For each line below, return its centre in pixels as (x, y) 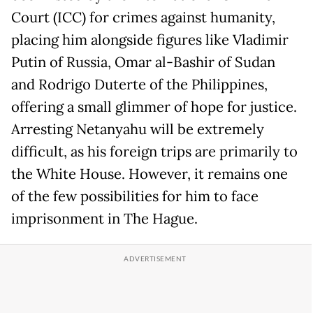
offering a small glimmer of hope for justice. (154, 107)
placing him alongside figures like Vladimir (150, 40)
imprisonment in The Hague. (104, 219)
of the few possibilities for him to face (135, 197)
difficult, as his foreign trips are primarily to (154, 152)
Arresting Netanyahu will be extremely (138, 130)
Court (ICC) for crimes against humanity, (143, 18)
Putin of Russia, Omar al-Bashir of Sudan (143, 63)
